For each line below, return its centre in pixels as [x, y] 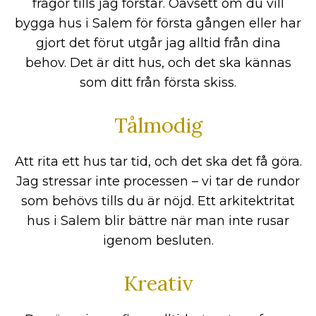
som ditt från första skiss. [158, 83]
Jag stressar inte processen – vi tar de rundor [158, 182]
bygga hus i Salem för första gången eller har [158, 24]
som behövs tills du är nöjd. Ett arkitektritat [158, 201]
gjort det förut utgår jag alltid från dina [158, 43]
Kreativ [158, 284]
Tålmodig [158, 126]
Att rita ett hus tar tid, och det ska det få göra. [158, 162]
